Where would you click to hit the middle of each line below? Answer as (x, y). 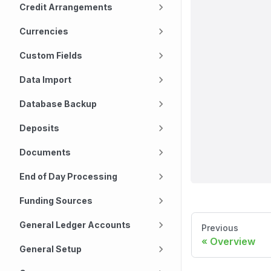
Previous (220, 228)
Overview (233, 241)
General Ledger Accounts (75, 225)
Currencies (44, 31)
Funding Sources (56, 201)
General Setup (51, 249)
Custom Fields (51, 55)
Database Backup (58, 104)
